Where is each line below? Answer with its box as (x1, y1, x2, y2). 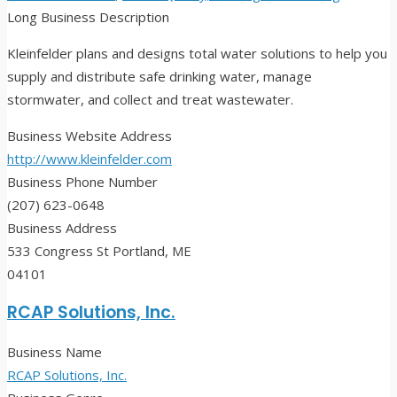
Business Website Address (7, 127, 172, 145)
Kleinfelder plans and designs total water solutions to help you (7, 44, 387, 63)
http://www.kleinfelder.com (7, 150, 172, 168)
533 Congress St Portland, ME (7, 242, 191, 261)
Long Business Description (7, 8, 169, 27)
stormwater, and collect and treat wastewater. (7, 90, 293, 109)
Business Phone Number (7, 173, 158, 191)
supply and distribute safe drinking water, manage (7, 67, 312, 86)
